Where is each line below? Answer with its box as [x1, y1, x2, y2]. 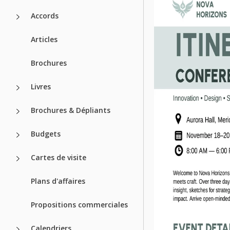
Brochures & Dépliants [31, 105, 110, 115]
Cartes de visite [31, 152, 86, 162]
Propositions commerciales [31, 199, 128, 209]
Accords [31, 10, 59, 21]
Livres [31, 81, 51, 91]
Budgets [31, 128, 61, 139]
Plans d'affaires [31, 176, 85, 186]
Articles [31, 34, 57, 44]
